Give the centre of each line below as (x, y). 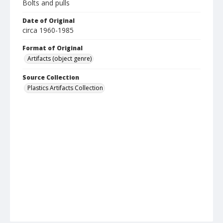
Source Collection (51, 78)
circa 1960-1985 (48, 30)
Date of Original (49, 21)
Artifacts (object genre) (59, 59)
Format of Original (53, 48)
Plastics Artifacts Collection (65, 88)
